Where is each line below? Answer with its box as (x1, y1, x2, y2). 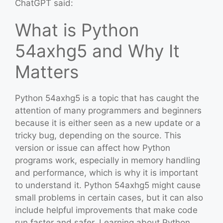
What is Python (15, 19, 139, 40)
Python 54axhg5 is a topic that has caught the (15, 93, 199, 103)
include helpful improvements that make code (15, 205, 198, 215)
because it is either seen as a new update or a (15, 117, 201, 128)
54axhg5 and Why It (15, 40, 180, 61)
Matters (15, 61, 79, 82)
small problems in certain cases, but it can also (15, 192, 203, 203)
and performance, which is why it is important (15, 167, 198, 178)
